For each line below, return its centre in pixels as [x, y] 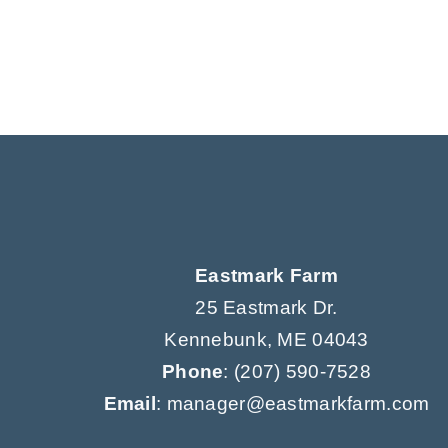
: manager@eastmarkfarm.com [293, 404]
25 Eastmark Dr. [266, 308]
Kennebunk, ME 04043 [266, 340]
